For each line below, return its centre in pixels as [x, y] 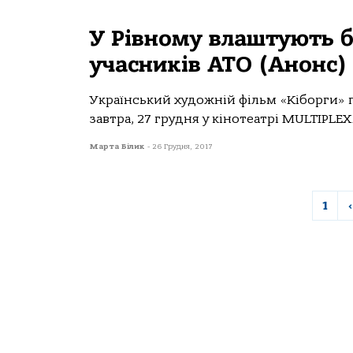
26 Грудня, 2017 [182, 147]
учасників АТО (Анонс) [218, 65]
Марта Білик [119, 147]
